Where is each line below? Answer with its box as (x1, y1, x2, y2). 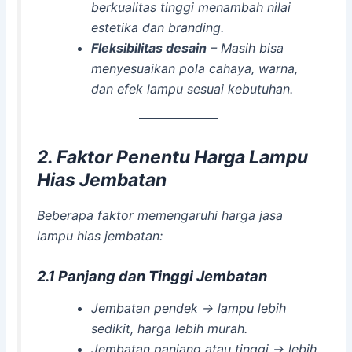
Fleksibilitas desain (90, 39, 207, 56)
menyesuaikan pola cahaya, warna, (90, 60, 298, 76)
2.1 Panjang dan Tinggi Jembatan (37, 267, 268, 285)
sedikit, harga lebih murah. (90, 320, 247, 336)
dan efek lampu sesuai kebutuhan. (90, 80, 293, 97)
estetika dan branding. (90, 19, 224, 35)
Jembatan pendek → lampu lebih (90, 299, 286, 316)
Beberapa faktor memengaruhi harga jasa (37, 207, 284, 223)
